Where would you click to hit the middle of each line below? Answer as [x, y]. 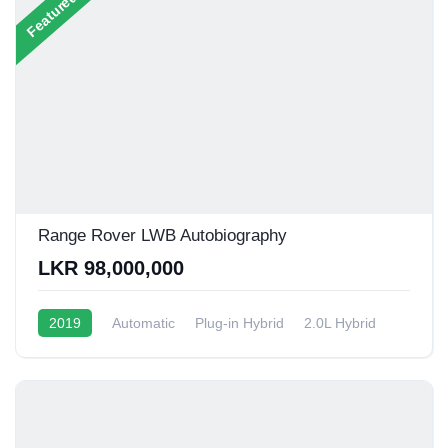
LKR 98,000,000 [111, 267]
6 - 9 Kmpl [70, 350]
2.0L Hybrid [340, 322]
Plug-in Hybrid [239, 322]
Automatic [143, 322]
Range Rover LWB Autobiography [162, 235]
